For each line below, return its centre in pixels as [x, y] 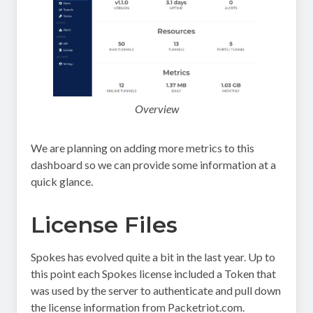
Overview [156, 109]
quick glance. [62, 182]
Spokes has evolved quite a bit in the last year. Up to [153, 257]
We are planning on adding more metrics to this [143, 148]
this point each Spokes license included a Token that [153, 274]
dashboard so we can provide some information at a [153, 165]
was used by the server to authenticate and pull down [156, 291]
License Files [104, 225]
